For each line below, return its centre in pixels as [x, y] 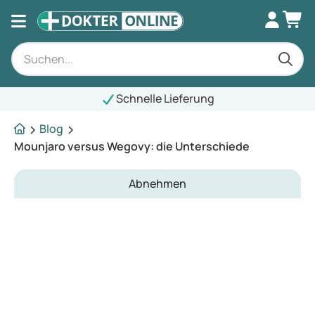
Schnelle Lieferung [83, 98]
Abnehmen [157, 184]
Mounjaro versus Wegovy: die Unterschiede [132, 146]
